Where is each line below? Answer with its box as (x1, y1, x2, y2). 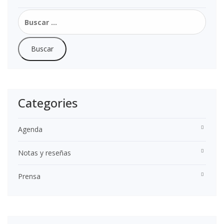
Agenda (18, 124, 42, 134)
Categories (18, 94, 77, 111)
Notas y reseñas (18, 148, 71, 158)
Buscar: (17, 9, 44, 19)
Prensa (18, 171, 40, 181)
